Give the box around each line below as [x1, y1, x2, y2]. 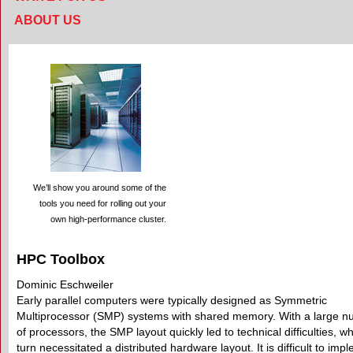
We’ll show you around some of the [33, 183, 166, 192]
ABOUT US [14, 13, 81, 27]
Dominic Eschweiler [17, 278, 113, 291]
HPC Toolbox [17, 251, 105, 267]
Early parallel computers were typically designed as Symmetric [17, 294, 327, 307]
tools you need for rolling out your [39, 199, 166, 208]
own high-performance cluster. [50, 214, 166, 224]
